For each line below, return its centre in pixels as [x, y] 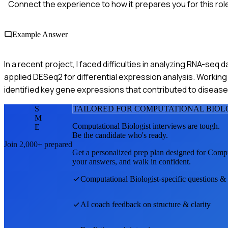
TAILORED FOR [104, 108]
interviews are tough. [185, 126]
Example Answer [40, 34]
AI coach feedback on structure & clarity [146, 204]
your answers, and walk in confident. [132, 161]
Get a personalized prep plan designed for [140, 152]
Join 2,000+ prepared [38, 144]
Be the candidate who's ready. [120, 135]
